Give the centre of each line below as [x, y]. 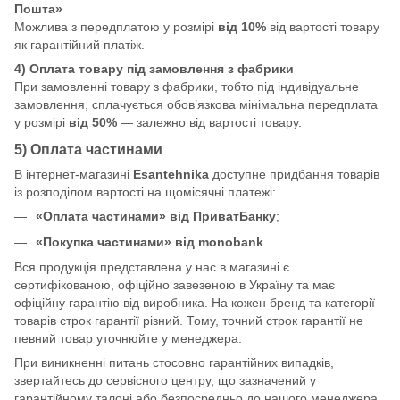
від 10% [242, 26]
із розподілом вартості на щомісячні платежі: [145, 192]
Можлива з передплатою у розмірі [116, 26]
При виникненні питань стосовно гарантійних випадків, [174, 363]
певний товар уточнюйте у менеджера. [128, 339]
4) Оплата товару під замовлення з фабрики [154, 68]
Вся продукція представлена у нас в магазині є [152, 267]
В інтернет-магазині [74, 175]
